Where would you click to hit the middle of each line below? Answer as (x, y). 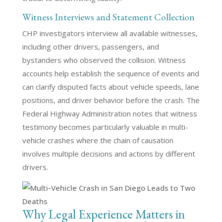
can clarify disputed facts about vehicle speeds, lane (111, 87)
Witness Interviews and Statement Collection (108, 17)
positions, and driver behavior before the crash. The (111, 100)
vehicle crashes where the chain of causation (98, 140)
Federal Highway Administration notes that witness (110, 113)
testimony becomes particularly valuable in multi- (105, 127)
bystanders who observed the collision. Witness (104, 60)
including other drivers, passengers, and (90, 47)
